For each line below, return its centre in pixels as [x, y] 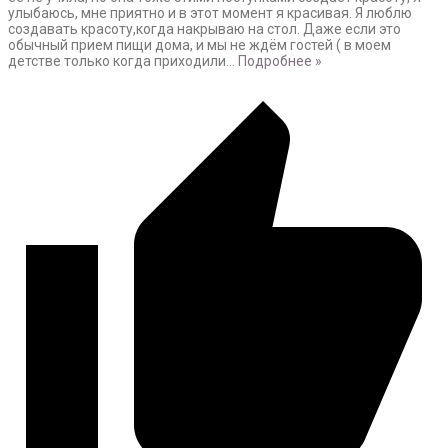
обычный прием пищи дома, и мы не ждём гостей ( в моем [199, 45]
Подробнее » [280, 61]
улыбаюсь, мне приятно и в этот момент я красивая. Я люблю [210, 13]
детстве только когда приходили [117, 61]
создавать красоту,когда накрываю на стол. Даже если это [204, 29]
